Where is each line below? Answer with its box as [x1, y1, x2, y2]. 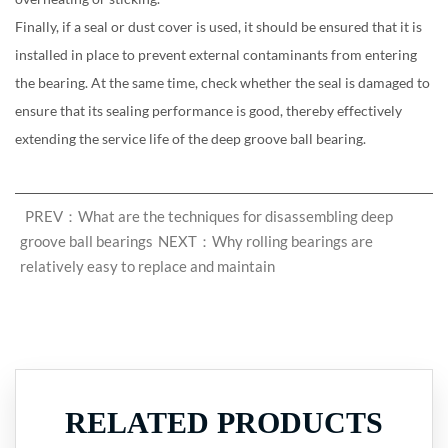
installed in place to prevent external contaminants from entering [15, 46, 417, 63]
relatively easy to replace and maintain [20, 257, 275, 275]
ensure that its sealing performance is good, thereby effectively [15, 102, 402, 119]
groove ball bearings [20, 232, 153, 250]
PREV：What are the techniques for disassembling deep [25, 207, 393, 225]
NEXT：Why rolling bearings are [158, 232, 373, 250]
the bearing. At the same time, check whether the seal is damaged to [15, 74, 430, 91]
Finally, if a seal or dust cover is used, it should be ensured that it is [15, 18, 422, 35]
